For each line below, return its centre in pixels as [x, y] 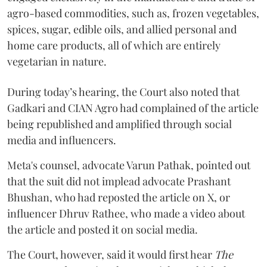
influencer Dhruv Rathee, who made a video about [126, 213]
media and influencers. [63, 140]
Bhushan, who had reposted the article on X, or [119, 197]
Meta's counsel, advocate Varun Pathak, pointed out [129, 165]
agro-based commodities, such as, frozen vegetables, [133, 13]
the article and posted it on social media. [104, 229]
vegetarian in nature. [58, 61]
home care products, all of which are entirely [114, 45]
